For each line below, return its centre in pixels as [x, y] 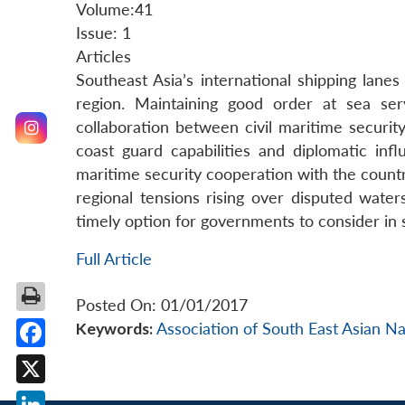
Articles [104, 57]
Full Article [114, 259]
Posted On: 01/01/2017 [162, 306]
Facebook [65, 361]
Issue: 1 [104, 33]
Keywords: [114, 329]
